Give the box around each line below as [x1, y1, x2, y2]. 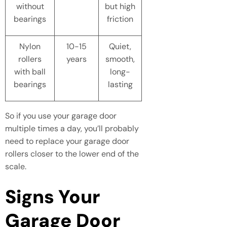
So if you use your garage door [5, 110, 117, 121]
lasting [107, 79, 133, 90]
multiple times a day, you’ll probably [5, 123, 139, 134]
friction [107, 13, 133, 24]
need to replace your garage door [5, 135, 129, 146]
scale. [5, 161, 26, 172]
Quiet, [109, 41, 131, 52]
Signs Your [5, 184, 100, 209]
